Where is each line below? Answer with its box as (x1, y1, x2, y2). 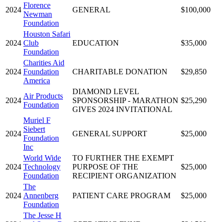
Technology (23, 162, 60, 171)
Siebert (23, 124, 45, 133)
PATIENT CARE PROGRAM (72, 191, 170, 200)
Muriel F (23, 115, 51, 124)
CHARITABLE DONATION (72, 67, 167, 76)
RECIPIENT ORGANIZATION (72, 171, 176, 180)
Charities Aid (23, 58, 64, 67)
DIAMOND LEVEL (72, 87, 139, 96)
